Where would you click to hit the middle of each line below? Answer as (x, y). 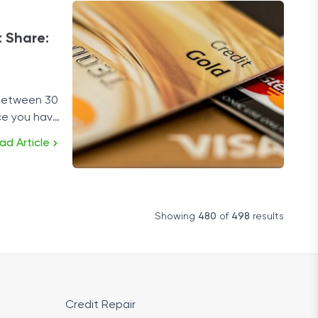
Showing (176, 216)
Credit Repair (100, 305)
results (267, 216)
